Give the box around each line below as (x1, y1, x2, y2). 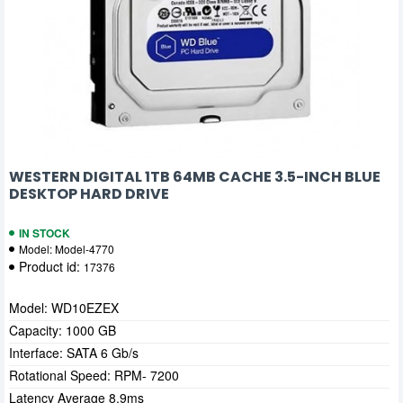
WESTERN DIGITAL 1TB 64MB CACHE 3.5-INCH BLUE (9, 166, 381, 187)
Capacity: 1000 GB (9, 321, 116, 339)
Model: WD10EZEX (9, 299, 119, 317)
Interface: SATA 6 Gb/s (9, 344, 139, 362)
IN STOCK (19, 225, 70, 241)
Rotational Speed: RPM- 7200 (9, 366, 179, 384)
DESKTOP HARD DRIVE (9, 184, 169, 204)
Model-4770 (55, 241, 114, 256)
